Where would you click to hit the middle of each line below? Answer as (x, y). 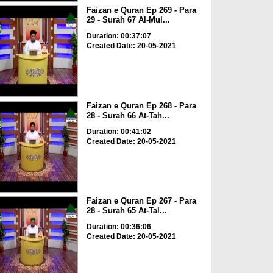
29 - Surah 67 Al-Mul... (128, 20)
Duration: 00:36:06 (119, 227)
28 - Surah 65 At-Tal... (126, 211)
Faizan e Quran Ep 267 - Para (141, 201)
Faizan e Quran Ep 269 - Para (141, 10)
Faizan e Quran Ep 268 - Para (141, 105)
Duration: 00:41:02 (119, 131)
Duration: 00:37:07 (119, 36)
